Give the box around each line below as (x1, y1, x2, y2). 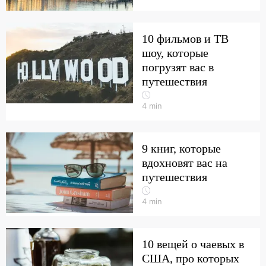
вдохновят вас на (142, 156, 227, 169)
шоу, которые (142, 46, 208, 59)
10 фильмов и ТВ (142, 32, 229, 45)
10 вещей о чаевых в (142, 237, 244, 251)
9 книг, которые (142, 142, 221, 155)
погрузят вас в (142, 61, 214, 74)
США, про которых (142, 252, 239, 265)
